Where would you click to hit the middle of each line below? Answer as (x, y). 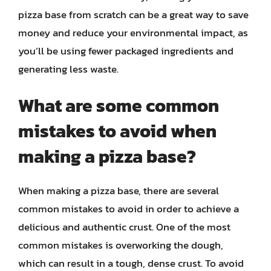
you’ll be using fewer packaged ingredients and (126, 51)
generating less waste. (68, 69)
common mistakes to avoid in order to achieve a (129, 209)
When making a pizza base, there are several (119, 191)
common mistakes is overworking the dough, (121, 245)
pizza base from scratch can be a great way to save (133, 14)
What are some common (119, 106)
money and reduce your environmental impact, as (133, 32)
